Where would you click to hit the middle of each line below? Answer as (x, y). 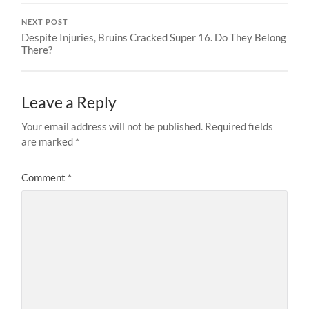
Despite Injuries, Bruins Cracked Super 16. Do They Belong (154, 38)
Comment (45, 178)
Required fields (239, 127)
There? (37, 50)
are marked (49, 142)
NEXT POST (45, 22)
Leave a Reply (69, 103)
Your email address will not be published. (112, 127)
